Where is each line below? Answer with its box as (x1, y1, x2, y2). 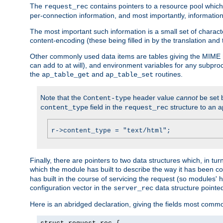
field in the (88, 103, 124, 111)
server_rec (113, 184, 153, 192)
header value (131, 93, 176, 102)
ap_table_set (106, 70, 153, 79)
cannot (176, 93, 198, 102)
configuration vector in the (30, 183, 113, 192)
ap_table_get (42, 70, 90, 79)
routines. (153, 70, 183, 78)
